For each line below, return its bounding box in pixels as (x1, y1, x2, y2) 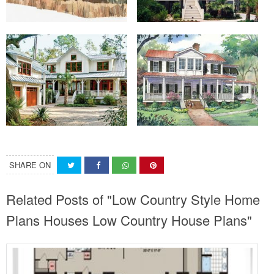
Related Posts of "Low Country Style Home (6, 190, 260, 209)
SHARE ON (9, 159, 51, 171)
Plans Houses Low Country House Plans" (6, 210, 252, 229)
